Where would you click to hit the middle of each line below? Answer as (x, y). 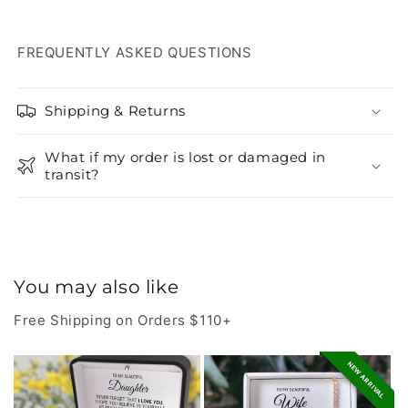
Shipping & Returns (115, 111)
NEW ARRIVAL (366, 380)
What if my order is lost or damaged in (185, 157)
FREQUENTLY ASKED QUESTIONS (135, 52)
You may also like (97, 287)
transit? (72, 174)
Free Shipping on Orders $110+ (123, 320)
